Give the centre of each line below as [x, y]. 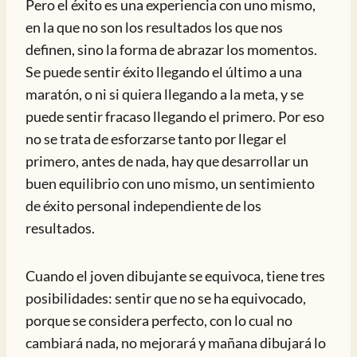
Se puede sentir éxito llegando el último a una [164, 72]
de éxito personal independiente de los [143, 206]
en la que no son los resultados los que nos [154, 27]
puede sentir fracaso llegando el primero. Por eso [175, 116]
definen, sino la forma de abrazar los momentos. [171, 49]
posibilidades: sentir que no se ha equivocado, [166, 298]
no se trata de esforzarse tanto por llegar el [156, 139]
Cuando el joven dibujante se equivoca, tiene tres [175, 276]
